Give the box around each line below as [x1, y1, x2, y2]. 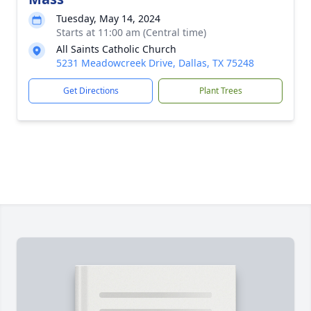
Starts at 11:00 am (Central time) [56, 26, 206, 39]
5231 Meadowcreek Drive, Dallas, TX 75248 [56, 56, 254, 69]
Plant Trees [199, 85, 242, 96]
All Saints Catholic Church [56, 42, 176, 56]
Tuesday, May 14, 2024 [56, 12, 160, 25]
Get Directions [62, 85, 119, 96]
